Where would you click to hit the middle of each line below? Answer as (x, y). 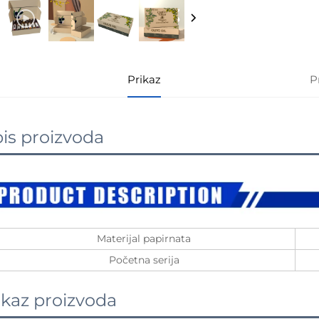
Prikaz (144, 79)
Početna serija (144, 260)
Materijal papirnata (144, 239)
